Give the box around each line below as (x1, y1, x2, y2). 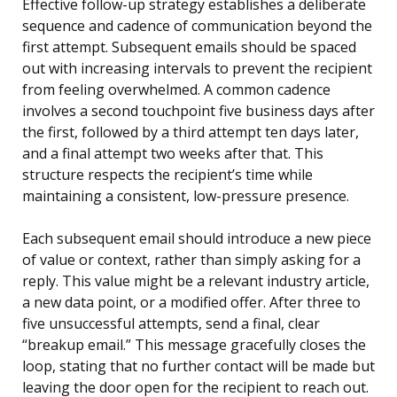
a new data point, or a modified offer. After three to (22, 292, 361, 313)
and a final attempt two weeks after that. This (22, 144, 323, 164)
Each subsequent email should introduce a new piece (22, 229, 371, 249)
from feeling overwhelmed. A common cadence (22, 80, 331, 100)
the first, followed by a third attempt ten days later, (22, 122, 359, 143)
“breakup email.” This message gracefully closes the (22, 335, 366, 355)
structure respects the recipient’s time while (22, 165, 313, 185)
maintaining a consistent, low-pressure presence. (22, 186, 349, 206)
